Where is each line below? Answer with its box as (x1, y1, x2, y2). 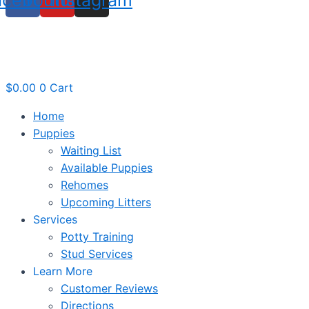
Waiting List (61, 143, 121, 157)
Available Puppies (61, 161, 152, 175)
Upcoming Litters (61, 195, 151, 209)
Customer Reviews (61, 281, 158, 295)
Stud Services (61, 247, 132, 261)
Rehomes (61, 178, 108, 192)
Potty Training (61, 230, 134, 243)
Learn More (33, 264, 92, 278)
